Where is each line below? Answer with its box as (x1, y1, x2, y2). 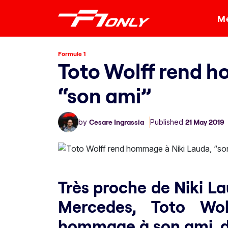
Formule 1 (58, 50, 86, 58)
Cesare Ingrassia (89, 118, 144, 127)
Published (150, 118, 185, 126)
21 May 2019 (185, 118, 224, 127)
